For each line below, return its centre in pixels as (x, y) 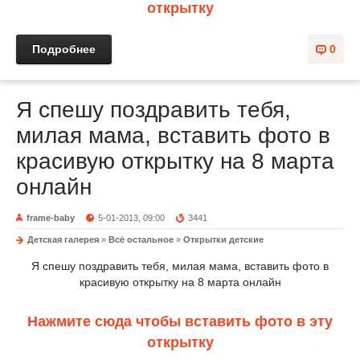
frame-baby (51, 218)
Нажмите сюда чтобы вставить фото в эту (180, 321)
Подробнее (64, 49)
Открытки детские (223, 239)
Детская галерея (63, 239)
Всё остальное (141, 239)
